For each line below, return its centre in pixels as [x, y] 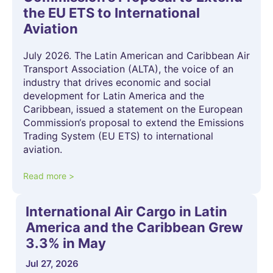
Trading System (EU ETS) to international [118, 136]
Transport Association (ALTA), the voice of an [128, 69]
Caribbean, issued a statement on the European [133, 109]
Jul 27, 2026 [52, 263]
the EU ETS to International [112, 12]
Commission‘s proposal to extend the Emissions [133, 122]
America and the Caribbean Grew [134, 227]
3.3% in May [66, 243]
